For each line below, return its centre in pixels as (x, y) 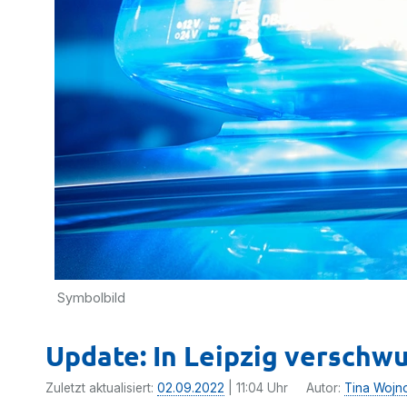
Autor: (325, 388)
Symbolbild (91, 298)
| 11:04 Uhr (256, 388)
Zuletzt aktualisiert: (101, 388)
